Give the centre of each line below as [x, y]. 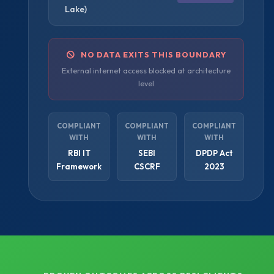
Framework [79, 166]
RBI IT [79, 153]
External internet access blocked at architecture [146, 70]
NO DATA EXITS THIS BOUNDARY [151, 54]
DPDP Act [214, 153]
